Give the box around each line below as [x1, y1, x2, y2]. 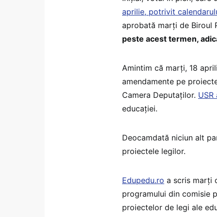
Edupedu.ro [122, 175, 164, 185]
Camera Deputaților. [122, 90, 198, 100]
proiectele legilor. [122, 146, 186, 156]
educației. [122, 103, 157, 113]
